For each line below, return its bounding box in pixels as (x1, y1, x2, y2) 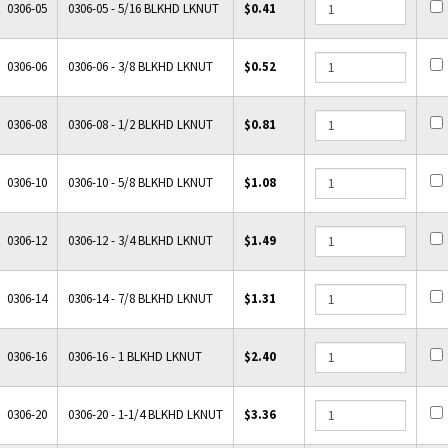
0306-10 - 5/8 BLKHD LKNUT (67, 174, 213, 191)
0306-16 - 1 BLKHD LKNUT (67, 348, 202, 365)
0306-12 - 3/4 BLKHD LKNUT (67, 232, 213, 249)
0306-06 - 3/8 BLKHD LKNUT (67, 58, 213, 75)
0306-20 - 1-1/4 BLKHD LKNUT (67, 406, 223, 423)
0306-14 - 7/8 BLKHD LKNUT (67, 290, 213, 307)
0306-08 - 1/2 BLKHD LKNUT (67, 116, 213, 133)
